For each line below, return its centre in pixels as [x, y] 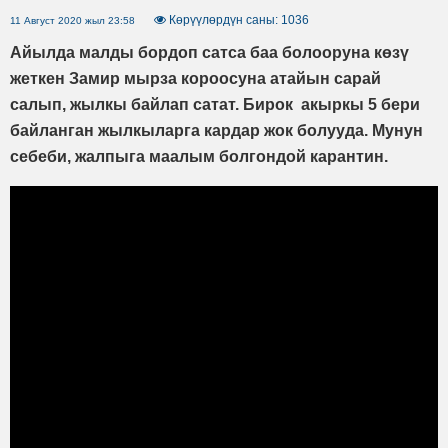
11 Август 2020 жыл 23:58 [72, 20]
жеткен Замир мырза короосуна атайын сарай [195, 78]
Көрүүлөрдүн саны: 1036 [237, 19]
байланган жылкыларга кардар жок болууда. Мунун [216, 130]
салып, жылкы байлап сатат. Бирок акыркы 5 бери [215, 104]
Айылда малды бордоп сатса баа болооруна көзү [209, 52]
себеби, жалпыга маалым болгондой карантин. [199, 156]
